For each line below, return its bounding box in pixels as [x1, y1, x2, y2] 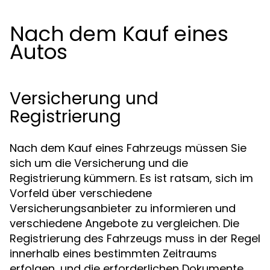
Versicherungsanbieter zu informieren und [10, 201, 236, 216]
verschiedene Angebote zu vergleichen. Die [10, 216, 239, 231]
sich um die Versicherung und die [10, 155, 188, 171]
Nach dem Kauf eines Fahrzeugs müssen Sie [10, 140, 246, 155]
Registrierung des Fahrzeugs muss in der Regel [10, 231, 260, 246]
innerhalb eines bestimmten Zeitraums [10, 246, 217, 261]
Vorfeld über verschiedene [10, 186, 152, 201]
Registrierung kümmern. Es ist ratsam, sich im [10, 171, 253, 186]
